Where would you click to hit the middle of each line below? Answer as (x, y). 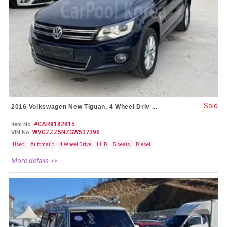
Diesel (143, 144)
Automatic (43, 144)
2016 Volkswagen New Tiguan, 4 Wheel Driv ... (84, 107)
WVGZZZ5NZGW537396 (65, 132)
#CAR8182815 (54, 124)
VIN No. (21, 132)
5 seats (122, 144)
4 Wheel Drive (76, 144)
